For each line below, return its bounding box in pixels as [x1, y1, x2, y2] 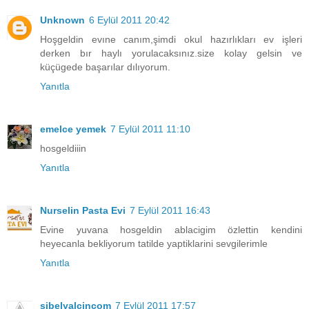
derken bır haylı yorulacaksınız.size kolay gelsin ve [40, 48, 302, 59]
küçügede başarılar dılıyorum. [40, 61, 170, 73]
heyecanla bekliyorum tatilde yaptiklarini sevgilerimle [40, 238, 268, 250]
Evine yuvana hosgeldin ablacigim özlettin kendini [40, 224, 302, 236]
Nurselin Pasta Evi [40, 205, 126, 217]
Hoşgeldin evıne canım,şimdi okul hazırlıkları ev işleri [40, 34, 302, 46]
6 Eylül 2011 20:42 [89, 14, 170, 26]
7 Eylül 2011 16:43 [130, 205, 210, 217]
